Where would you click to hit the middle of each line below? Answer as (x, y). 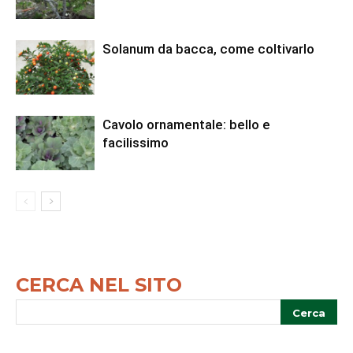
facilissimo (136, 143)
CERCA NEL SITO (99, 285)
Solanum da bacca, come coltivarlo (208, 49)
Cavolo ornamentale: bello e (186, 124)
